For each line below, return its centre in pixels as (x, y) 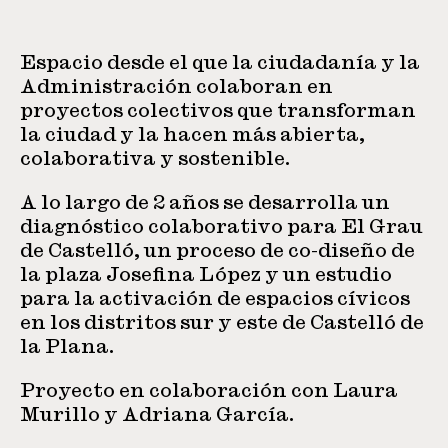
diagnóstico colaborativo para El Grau (221, 227)
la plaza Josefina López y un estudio (206, 275)
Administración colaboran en (176, 87)
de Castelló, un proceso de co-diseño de (217, 251)
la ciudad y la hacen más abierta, (192, 135)
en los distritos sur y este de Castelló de (222, 323)
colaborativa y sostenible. (155, 159)
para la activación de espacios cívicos (215, 299)
